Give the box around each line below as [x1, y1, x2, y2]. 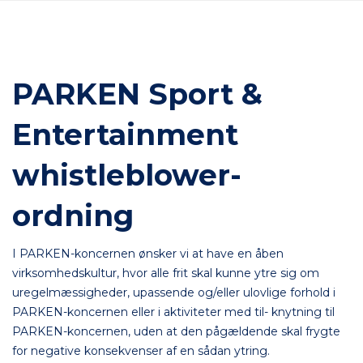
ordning [12, 198, 134, 233]
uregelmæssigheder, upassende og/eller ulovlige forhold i [12, 285, 335, 300]
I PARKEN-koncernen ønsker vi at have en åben [12, 246, 284, 261]
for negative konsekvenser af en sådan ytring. [12, 344, 270, 358]
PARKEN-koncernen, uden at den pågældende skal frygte [12, 324, 340, 339]
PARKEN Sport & [12, 76, 263, 112]
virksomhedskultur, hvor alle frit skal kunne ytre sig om [12, 266, 319, 280]
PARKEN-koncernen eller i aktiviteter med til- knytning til [12, 305, 335, 319]
